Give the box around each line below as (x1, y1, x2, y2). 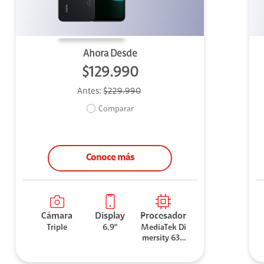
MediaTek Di (140, 223, 186, 232)
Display (95, 211, 126, 221)
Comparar (98, 105, 134, 114)
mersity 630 (141, 234, 185, 243)
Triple (47, 223, 68, 232)
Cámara (41, 211, 73, 221)
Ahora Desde (82, 48, 137, 59)
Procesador (140, 211, 187, 221)
